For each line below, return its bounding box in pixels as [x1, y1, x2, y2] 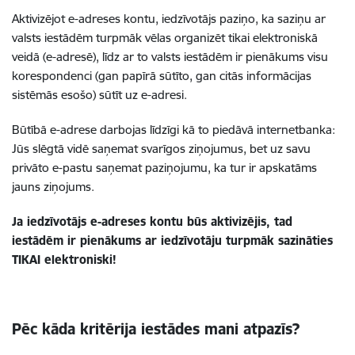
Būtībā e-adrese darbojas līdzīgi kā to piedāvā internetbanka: [12, 122, 335, 137]
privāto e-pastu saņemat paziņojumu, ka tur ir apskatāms [12, 160, 317, 175]
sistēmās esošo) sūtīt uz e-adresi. [12, 87, 187, 102]
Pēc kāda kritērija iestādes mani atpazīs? [12, 319, 300, 338]
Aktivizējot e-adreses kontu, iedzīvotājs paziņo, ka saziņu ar [12, 11, 326, 26]
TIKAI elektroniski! [12, 252, 116, 267]
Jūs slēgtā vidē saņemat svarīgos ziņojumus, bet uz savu [12, 141, 311, 156]
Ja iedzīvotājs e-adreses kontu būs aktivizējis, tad [12, 214, 292, 229]
